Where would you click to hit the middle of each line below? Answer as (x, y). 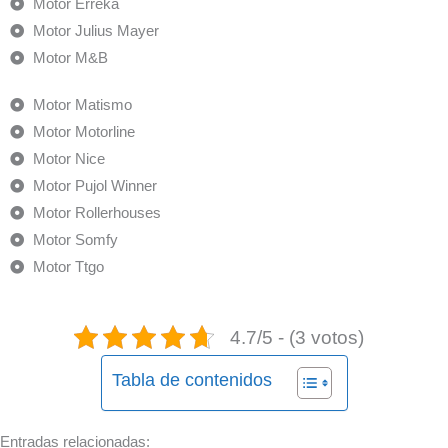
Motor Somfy (75, 239)
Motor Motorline (83, 131)
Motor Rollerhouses (96, 212)
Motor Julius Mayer (95, 30)
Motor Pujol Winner (94, 185)
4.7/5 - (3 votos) (296, 337)
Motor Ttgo (68, 266)
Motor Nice (68, 158)
